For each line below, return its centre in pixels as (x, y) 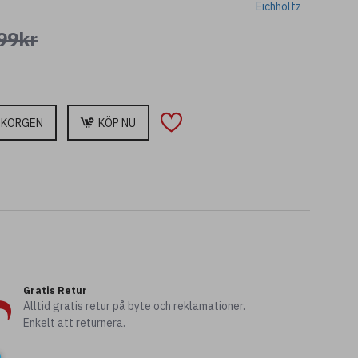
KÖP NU (117, 123)
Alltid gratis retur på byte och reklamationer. (135, 306)
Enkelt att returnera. (75, 323)
